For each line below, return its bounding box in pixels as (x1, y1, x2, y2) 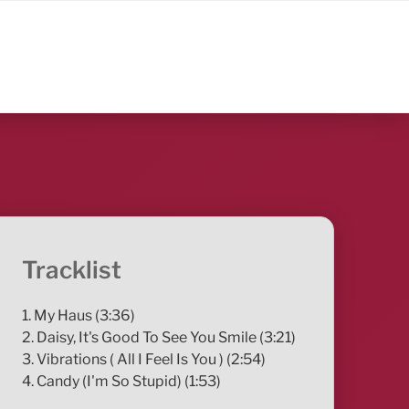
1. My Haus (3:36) (22, 306, 136, 324)
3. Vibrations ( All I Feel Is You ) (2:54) (22, 350, 267, 368)
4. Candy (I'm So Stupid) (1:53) (22, 372, 222, 390)
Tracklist (22, 256, 122, 285)
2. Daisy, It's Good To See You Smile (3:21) (22, 328, 297, 346)
